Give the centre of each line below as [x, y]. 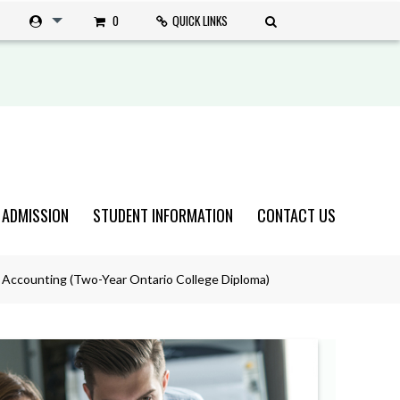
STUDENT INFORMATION [163, 214]
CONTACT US [296, 214]
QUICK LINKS [200, 21]
